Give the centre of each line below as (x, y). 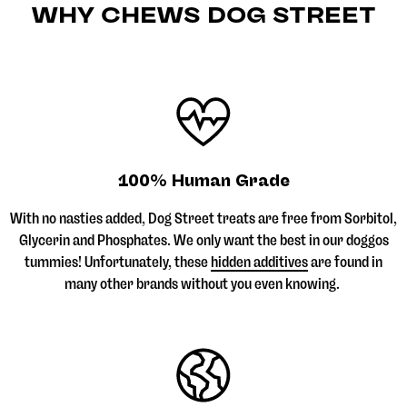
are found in (345, 263)
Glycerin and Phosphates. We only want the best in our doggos (203, 241)
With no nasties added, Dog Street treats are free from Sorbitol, (203, 219)
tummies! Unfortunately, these (118, 263)
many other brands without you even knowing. (203, 284)
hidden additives (259, 263)
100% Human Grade (203, 181)
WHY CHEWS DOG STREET (203, 15)
